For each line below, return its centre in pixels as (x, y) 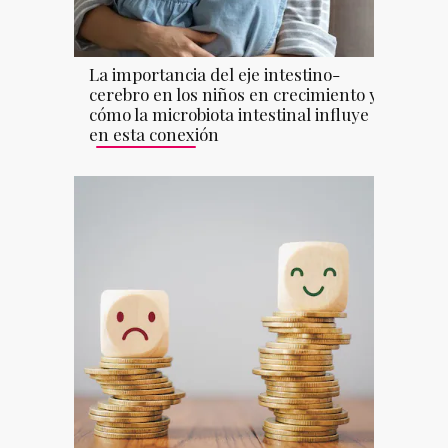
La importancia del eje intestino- (214, 74)
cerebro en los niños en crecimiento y (233, 94)
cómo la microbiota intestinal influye (229, 114)
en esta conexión (154, 134)
